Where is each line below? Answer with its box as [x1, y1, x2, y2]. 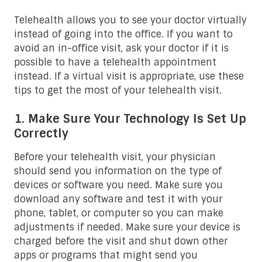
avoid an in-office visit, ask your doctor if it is [14, 42, 229, 54]
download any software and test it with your [14, 192, 222, 205]
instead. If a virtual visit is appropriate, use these [14, 70, 244, 82]
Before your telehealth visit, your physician [14, 150, 216, 163]
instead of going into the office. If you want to [14, 27, 233, 40]
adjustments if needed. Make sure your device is [14, 220, 240, 233]
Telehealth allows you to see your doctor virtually [14, 13, 247, 26]
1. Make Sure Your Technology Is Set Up [14, 111, 246, 126]
